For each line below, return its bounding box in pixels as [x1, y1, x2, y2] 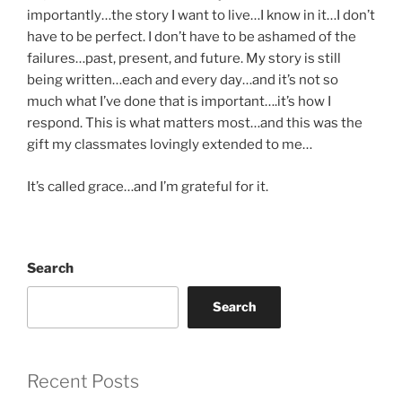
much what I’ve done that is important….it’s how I [27, 93, 331, 110]
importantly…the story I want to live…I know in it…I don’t [27, 7, 375, 24]
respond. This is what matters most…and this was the [27, 115, 363, 132]
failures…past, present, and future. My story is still [27, 50, 341, 67]
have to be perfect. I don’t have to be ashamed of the [27, 29, 356, 46]
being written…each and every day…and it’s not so [27, 72, 338, 89]
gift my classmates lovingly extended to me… [27, 136, 312, 153]
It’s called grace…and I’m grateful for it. [27, 178, 268, 195]
